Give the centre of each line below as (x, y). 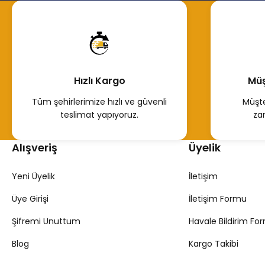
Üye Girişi (30, 199)
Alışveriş (35, 148)
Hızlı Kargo (99, 81)
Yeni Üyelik (33, 176)
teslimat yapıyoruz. (99, 115)
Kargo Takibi (213, 244)
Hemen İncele (119, 44)
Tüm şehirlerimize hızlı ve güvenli (99, 102)
